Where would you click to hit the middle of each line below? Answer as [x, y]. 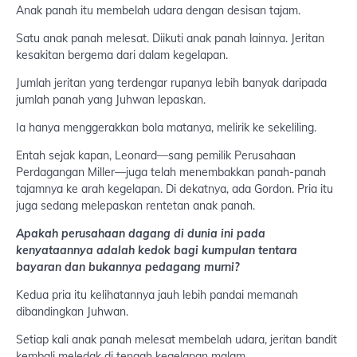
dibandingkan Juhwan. [72, 312]
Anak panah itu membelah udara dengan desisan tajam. [158, 11]
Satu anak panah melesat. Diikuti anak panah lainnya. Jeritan [170, 39]
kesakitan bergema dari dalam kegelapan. [122, 55]
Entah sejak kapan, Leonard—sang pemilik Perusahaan [156, 156]
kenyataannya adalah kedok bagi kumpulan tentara [157, 251]
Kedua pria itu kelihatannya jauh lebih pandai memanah [157, 295]
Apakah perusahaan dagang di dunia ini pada [141, 234]
